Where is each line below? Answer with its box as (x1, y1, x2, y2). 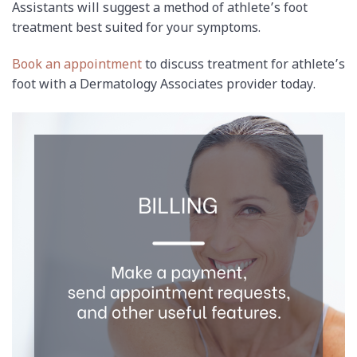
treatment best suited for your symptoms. (12, 21, 261, 38)
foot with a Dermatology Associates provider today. (12, 77, 316, 95)
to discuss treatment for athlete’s (142, 57, 345, 75)
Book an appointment (12, 57, 142, 75)
